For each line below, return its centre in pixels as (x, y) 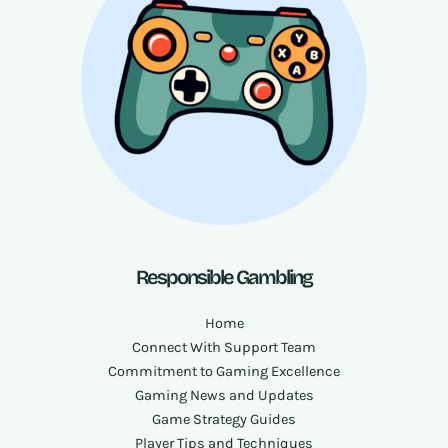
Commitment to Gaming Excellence (224, 372)
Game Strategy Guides (224, 420)
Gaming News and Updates (224, 396)
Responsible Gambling (224, 277)
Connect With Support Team (224, 348)
